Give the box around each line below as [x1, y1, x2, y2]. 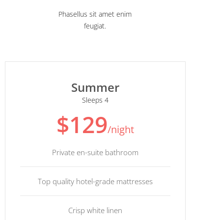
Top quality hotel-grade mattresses [38, 176, 153, 187]
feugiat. [84, 21, 107, 31]
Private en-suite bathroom [52, 147, 138, 158]
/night [108, 123, 134, 137]
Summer [71, 79, 119, 96]
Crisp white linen [68, 205, 122, 216]
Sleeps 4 [82, 95, 109, 105]
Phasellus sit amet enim [58, 9, 132, 19]
